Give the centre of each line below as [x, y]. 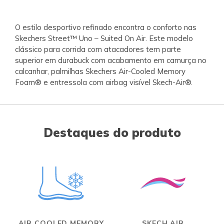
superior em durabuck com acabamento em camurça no [111, 60]
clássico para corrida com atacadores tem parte [98, 49]
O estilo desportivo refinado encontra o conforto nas [106, 27]
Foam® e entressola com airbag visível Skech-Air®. [104, 82]
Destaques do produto [112, 132]
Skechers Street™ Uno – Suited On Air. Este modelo [104, 38]
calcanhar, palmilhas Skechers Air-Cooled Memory [100, 71]
